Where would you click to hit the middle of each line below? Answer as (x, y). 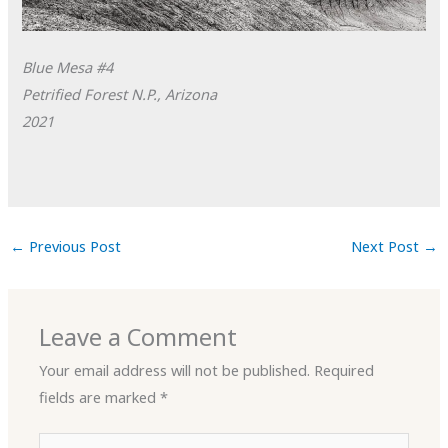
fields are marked (100, 397)
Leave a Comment (138, 337)
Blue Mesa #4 (68, 66)
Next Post (387, 246)
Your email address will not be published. (175, 370)
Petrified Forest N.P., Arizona (120, 93)
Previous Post (72, 246)
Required (344, 370)
